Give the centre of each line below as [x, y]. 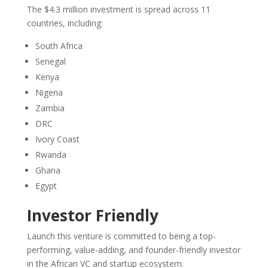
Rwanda [51, 154]
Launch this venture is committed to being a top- [121, 236]
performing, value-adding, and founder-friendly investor [133, 249]
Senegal [50, 61]
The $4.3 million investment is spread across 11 [118, 9]
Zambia [50, 108]
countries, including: [65, 23]
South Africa [59, 45]
